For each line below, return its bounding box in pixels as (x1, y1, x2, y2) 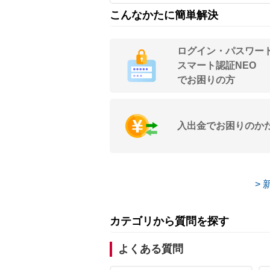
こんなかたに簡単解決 (110, 9, 218, 21)
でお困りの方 (177, 75, 235, 85)
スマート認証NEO (177, 60, 256, 71)
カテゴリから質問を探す (110, 215, 229, 227)
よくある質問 (118, 243, 183, 255)
